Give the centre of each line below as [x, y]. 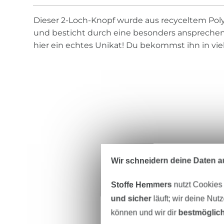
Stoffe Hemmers [141, 184]
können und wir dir [144, 212]
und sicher [131, 198]
